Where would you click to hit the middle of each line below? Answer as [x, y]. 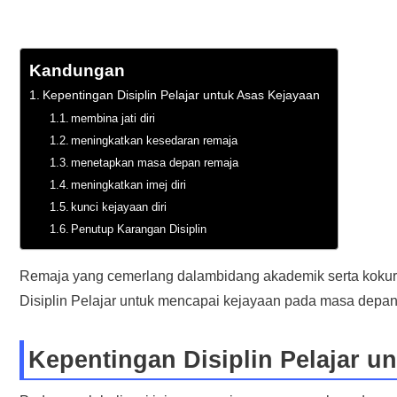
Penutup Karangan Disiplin [139, 230]
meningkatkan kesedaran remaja [155, 141]
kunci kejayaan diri [119, 207]
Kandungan [77, 71]
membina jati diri [113, 119]
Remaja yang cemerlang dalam [117, 276]
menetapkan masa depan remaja [155, 163]
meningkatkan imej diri [129, 185]
